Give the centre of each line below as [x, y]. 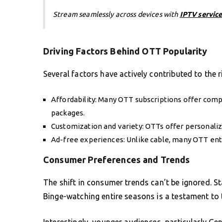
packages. [68, 112]
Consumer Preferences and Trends [117, 159]
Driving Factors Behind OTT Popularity [125, 51]
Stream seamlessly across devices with [116, 14]
